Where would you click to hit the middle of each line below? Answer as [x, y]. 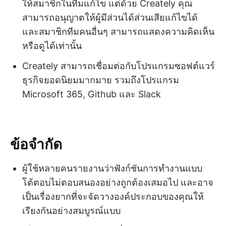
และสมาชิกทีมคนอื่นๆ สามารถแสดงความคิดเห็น [118, 32]
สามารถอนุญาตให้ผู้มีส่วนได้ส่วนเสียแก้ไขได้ [110, 18]
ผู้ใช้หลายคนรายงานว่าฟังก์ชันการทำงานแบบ [112, 168]
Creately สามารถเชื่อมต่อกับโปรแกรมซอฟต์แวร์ [119, 66]
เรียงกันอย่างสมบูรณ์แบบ [71, 211]
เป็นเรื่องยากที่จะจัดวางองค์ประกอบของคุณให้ [113, 197]
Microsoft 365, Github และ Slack [92, 94]
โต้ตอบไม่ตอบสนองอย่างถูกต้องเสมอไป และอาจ [118, 183]
